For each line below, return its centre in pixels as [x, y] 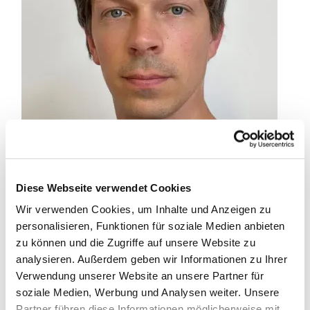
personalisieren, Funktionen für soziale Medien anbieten [151, 226]
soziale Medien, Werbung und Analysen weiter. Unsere [148, 292]
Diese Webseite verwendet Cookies [103, 188]
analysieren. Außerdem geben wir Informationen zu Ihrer [152, 259]
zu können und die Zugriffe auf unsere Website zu [136, 242]
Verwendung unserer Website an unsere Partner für [140, 275]
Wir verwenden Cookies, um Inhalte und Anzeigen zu [144, 209]
